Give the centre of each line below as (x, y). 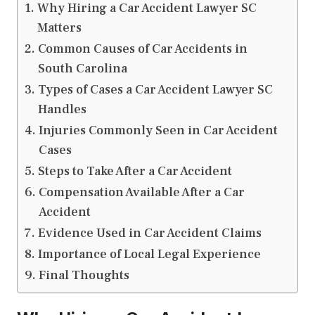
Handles (62, 110)
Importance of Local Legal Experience (149, 255)
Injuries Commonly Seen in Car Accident (158, 131)
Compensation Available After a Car (141, 193)
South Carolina (82, 69)
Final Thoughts (84, 276)
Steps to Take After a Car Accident (135, 172)
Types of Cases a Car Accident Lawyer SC (155, 90)
